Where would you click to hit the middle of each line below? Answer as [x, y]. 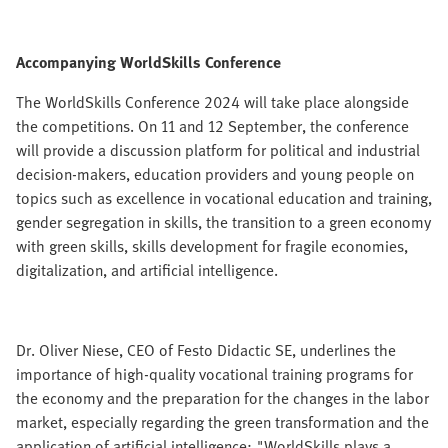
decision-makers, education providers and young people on [215, 174]
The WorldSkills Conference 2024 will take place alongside [212, 102]
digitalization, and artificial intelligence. [147, 270]
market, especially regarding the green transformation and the [222, 422]
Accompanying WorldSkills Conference [148, 62]
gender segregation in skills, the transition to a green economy [223, 222]
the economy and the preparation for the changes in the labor [222, 398]
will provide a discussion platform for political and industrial [218, 150]
